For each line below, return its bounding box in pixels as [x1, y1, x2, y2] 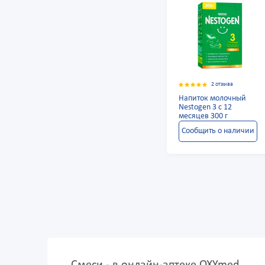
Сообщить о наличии [181, 127, 254, 136]
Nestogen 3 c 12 [179, 103, 232, 112]
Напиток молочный [179, 94, 247, 104]
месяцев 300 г [179, 112, 228, 121]
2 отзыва [211, 81, 234, 88]
